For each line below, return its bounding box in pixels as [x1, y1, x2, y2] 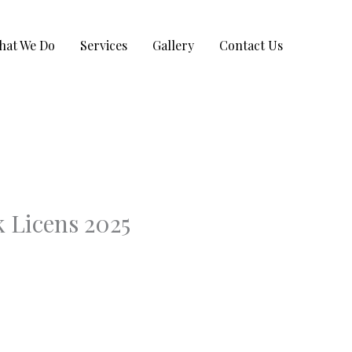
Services [80, 37, 127, 54]
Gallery [152, 37, 194, 54]
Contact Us [219, 37, 283, 54]
